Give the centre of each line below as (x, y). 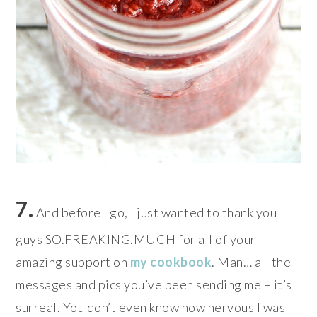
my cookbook (171, 262)
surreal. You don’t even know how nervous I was (151, 307)
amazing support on (73, 262)
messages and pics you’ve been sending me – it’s (154, 285)
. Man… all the (252, 262)
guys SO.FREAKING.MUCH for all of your (136, 240)
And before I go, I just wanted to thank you (155, 213)
